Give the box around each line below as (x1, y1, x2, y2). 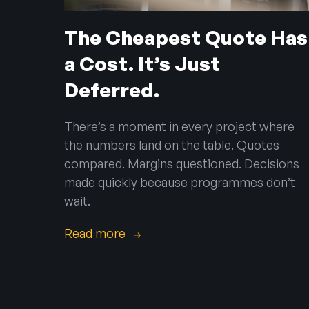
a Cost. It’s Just (64, 51, 221, 76)
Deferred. (64, 77, 160, 102)
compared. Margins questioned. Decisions (64, 155, 300, 171)
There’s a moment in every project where (64, 118, 295, 134)
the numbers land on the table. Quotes (64, 137, 280, 152)
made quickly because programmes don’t (64, 174, 296, 190)
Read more (64, 225, 126, 241)
